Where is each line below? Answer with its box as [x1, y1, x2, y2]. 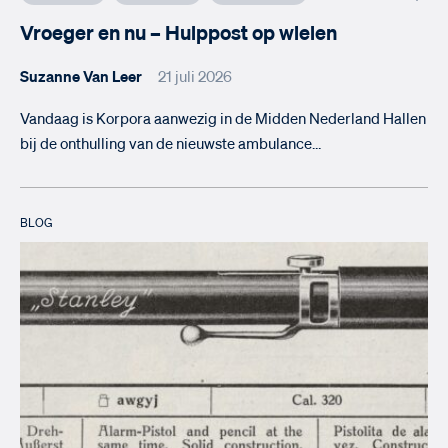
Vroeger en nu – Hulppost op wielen [20, 24, 337, 45]
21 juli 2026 [158, 70, 232, 86]
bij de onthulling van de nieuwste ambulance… [20, 137, 321, 153]
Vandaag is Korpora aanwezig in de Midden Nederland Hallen [20, 112, 426, 128]
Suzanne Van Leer [20, 70, 142, 86]
